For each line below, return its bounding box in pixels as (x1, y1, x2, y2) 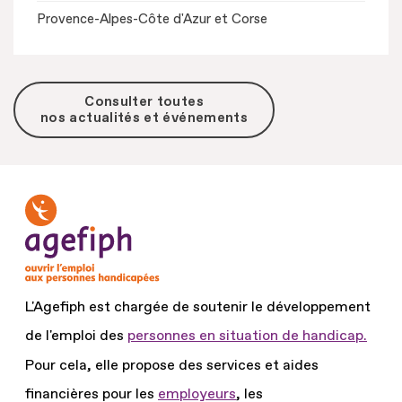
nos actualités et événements (40, 109, 249, 127)
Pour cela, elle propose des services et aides (25, 356, 319, 374)
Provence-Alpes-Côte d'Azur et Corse (37, 11, 267, 28)
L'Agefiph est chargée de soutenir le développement (25, 298, 371, 316)
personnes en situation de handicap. (127, 327, 367, 345)
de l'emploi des (25, 327, 127, 345)
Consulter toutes (84, 92, 204, 110)
